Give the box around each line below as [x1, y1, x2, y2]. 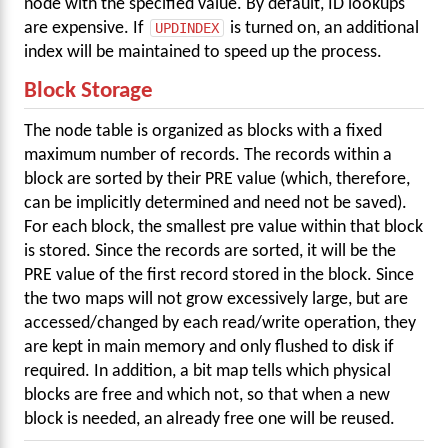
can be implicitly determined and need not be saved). [24, 195, 407, 213]
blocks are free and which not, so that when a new [24, 387, 390, 405]
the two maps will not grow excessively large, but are [24, 291, 408, 309]
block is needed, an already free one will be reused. [24, 411, 395, 429]
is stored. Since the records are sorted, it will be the [24, 243, 396, 261]
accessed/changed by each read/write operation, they [24, 315, 416, 333]
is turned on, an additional [226, 20, 419, 38]
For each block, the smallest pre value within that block [24, 219, 423, 237]
